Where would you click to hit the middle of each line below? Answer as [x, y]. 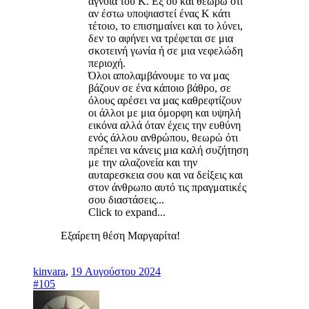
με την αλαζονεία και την [143, 162]
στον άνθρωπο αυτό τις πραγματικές [167, 187]
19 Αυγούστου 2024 [116, 271]
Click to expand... [127, 212]
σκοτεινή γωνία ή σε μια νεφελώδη [166, 50]
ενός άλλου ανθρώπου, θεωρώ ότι [163, 137]
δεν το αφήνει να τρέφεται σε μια [161, 38]
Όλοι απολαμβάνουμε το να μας [159, 75]
